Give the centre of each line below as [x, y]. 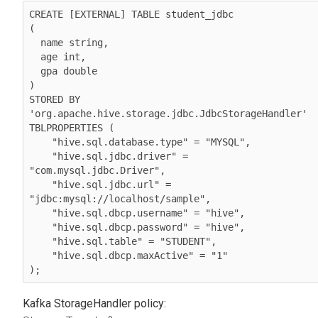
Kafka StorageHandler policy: [94, 304]
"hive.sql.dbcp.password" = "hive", [40, 227]
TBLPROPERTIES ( [72, 128]
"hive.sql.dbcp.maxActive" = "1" [40, 256]
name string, [35, 43]
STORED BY [55, 100]
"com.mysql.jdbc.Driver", [97, 171]
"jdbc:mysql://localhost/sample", [120, 199]
